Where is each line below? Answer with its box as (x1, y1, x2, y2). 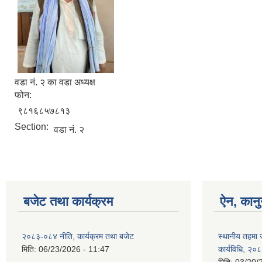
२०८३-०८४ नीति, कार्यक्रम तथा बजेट (22, 232, 134, 242)
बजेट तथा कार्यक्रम (23, 194, 113, 209)
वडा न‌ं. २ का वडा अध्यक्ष (15, 77, 95, 88)
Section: (15, 122, 51, 132)
